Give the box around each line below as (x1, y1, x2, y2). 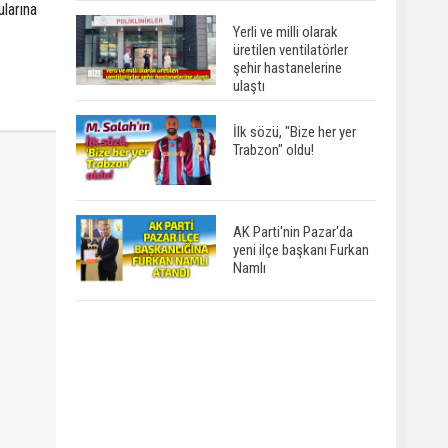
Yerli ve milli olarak (233, 22, 338, 41)
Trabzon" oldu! (233, 140, 314, 159)
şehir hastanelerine (233, 58, 342, 77)
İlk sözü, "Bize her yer (233, 122, 356, 141)
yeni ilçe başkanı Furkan (233, 240, 369, 259)
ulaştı (233, 76, 265, 95)
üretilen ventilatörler (233, 40, 348, 59)
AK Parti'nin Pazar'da (233, 222, 353, 241)
